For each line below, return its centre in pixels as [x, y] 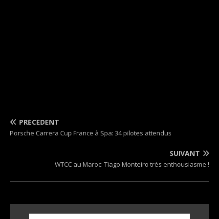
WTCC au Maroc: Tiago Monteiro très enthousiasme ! [132, 164]
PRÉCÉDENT [39, 122]
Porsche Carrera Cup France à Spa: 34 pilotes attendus [91, 133]
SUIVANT [185, 153]
